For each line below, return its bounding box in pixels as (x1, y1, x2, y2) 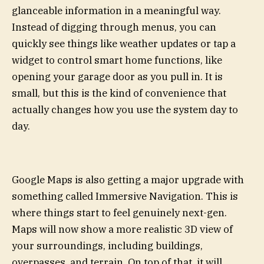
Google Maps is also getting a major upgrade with (12, 173, 244, 187)
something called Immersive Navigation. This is (12, 190, 238, 203)
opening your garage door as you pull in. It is (12, 70, 223, 83)
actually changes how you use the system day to (12, 103, 238, 116)
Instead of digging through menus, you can (12, 20, 216, 34)
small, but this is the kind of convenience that (12, 86, 226, 100)
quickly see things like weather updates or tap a (12, 37, 236, 50)
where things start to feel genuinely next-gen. (12, 206, 227, 220)
